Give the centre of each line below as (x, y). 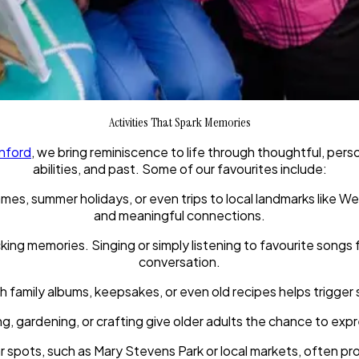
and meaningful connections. (179, 216)
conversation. (179, 262)
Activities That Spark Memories (179, 123)
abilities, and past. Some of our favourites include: (179, 169)
